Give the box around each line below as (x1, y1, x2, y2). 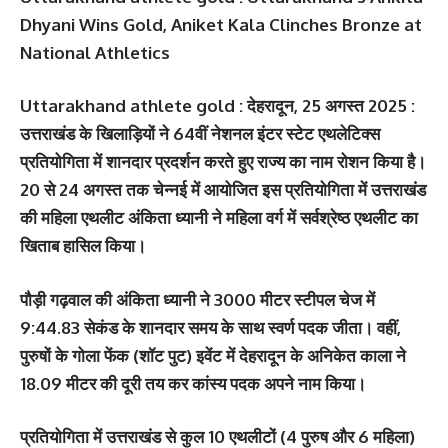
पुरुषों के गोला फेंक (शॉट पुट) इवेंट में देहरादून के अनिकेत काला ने (20, 344, 406, 366)
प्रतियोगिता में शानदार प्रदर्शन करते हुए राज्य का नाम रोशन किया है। (20, 151, 426, 173)
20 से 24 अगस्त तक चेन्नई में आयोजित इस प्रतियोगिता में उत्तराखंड (20, 179, 426, 201)
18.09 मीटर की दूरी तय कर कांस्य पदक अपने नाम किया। (20, 372, 366, 394)
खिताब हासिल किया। (20, 235, 146, 257)
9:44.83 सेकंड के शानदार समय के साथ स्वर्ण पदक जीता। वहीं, (20, 316, 401, 338)
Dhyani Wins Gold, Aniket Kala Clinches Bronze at (20, 13, 422, 35)
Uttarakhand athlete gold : (20, 95, 243, 117)
